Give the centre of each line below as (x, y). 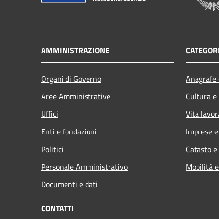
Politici (52, 149)
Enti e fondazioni (69, 132)
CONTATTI (57, 208)
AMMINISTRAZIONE (75, 51)
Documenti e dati (69, 185)
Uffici (50, 114)
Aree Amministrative (76, 97)
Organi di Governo (71, 79)
